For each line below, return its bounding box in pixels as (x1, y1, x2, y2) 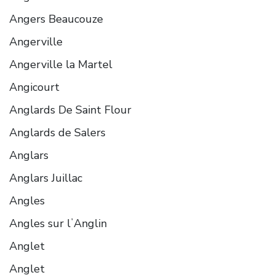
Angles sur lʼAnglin (9, 215, 107, 231)
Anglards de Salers (9, 125, 106, 140)
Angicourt (9, 79, 60, 95)
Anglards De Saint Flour (9, 102, 131, 117)
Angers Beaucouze (9, 11, 103, 26)
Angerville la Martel (9, 56, 112, 72)
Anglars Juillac (9, 170, 82, 185)
